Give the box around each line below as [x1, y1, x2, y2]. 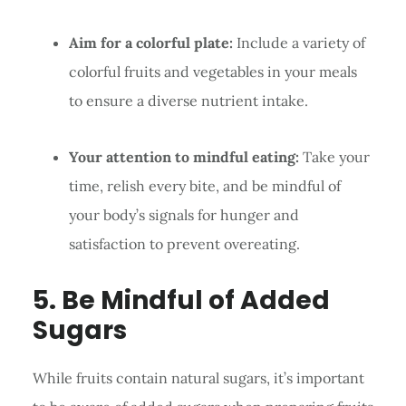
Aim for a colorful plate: [68, 33, 233, 52]
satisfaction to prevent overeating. [68, 234, 300, 253]
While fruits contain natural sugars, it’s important [32, 368, 364, 387]
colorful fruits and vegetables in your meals [68, 62, 357, 81]
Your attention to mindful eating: [68, 147, 299, 166]
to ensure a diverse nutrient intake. [68, 91, 308, 110]
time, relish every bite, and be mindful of [68, 176, 341, 195]
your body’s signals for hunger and [68, 205, 299, 224]
